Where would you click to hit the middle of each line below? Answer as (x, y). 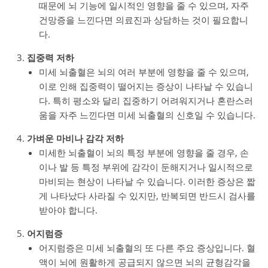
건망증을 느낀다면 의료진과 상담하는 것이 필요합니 (144, 20)
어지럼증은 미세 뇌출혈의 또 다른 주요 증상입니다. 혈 (147, 248)
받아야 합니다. (68, 210)
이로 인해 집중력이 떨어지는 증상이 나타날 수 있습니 (146, 86)
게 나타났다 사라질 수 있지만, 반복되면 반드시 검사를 (147, 196)
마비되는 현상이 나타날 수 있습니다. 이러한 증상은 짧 (147, 181)
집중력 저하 (51, 57)
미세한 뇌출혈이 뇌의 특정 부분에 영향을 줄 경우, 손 (144, 153)
